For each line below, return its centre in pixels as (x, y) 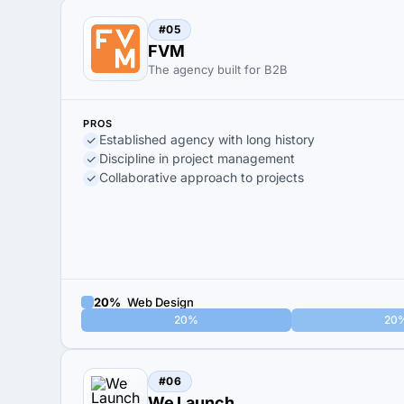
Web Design (159, 302)
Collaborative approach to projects (202, 177)
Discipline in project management (197, 158)
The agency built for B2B (218, 69)
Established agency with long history (207, 139)
